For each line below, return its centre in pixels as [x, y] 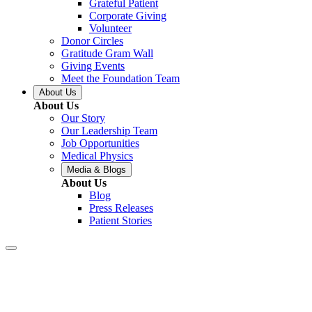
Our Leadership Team [109, 130]
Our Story [83, 118]
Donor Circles [92, 40]
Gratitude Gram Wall [107, 53]
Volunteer [110, 28]
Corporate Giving [128, 15]
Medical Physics [97, 155]
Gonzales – [128, 290]
